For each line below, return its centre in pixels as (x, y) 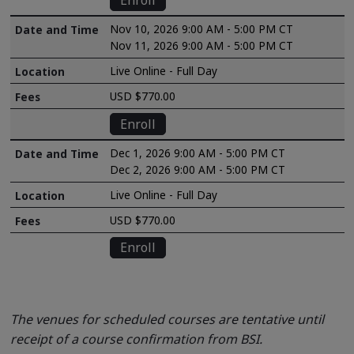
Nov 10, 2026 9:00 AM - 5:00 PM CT (202, 29)
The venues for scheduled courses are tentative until (167, 320)
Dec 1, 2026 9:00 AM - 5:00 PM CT (198, 153)
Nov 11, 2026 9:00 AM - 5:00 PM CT (202, 46)
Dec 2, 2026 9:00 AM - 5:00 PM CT (198, 169)
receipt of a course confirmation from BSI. (136, 339)
